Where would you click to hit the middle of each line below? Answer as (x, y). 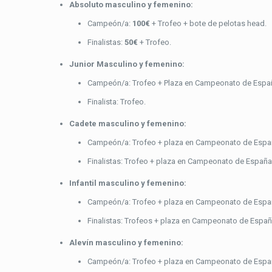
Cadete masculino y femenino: (128, 124)
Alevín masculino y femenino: (126, 243)
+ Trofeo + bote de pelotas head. (209, 24)
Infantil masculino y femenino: (128, 183)
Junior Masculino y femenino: (127, 64)
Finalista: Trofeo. (117, 102)
